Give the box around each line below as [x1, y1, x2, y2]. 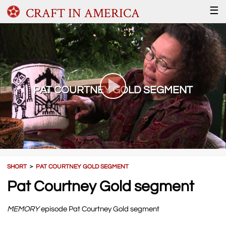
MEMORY [7, 205, 40, 213]
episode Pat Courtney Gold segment [39, 205, 160, 213]
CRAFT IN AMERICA [25, 5, 140, 21]
